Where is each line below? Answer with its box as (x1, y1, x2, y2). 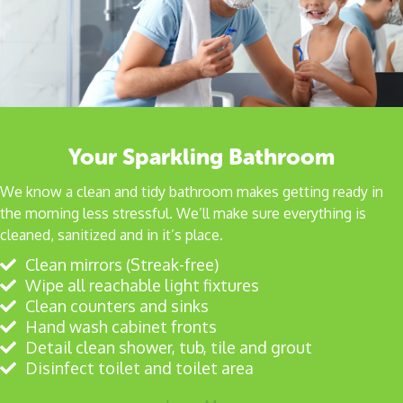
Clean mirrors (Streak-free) (25, 254, 219, 274)
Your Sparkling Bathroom (68, 142, 335, 171)
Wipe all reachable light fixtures (25, 274, 259, 295)
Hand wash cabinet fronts (25, 316, 217, 336)
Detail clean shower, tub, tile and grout (25, 336, 312, 357)
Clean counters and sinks (25, 295, 209, 316)
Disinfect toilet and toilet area (25, 357, 254, 378)
